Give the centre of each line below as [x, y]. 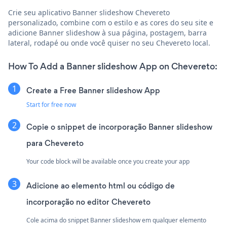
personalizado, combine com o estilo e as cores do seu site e [111, 23]
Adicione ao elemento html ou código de [101, 186]
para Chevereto [55, 143]
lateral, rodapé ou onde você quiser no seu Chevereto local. [109, 43]
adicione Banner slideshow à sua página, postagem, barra [107, 33]
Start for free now [51, 105]
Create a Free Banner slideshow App [93, 91]
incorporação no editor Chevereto [88, 202]
